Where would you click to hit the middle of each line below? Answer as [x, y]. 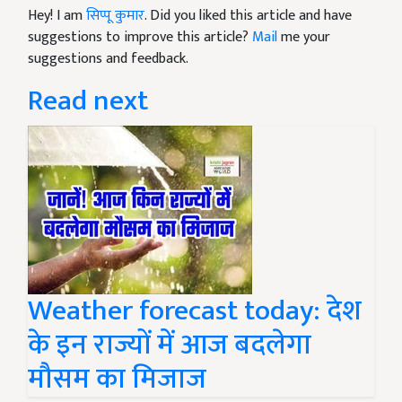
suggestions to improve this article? [140, 38]
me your [304, 38]
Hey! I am [57, 16]
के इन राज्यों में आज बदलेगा [170, 345]
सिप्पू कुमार [115, 16]
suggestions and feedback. [108, 59]
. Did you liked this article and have [248, 16]
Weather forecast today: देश [195, 311]
